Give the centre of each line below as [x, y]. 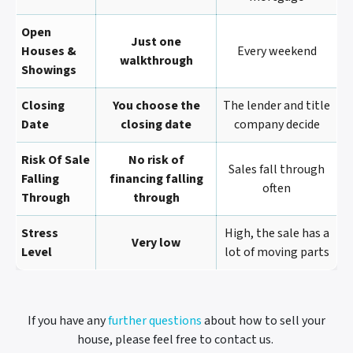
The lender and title [277, 106]
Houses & [49, 52]
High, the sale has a [277, 234]
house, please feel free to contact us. [176, 340]
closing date [156, 125]
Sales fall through [277, 170]
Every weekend [277, 52]
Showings [49, 71]
